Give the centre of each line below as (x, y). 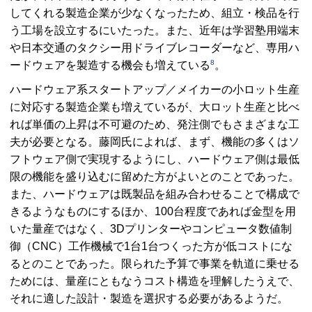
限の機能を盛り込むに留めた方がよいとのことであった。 (155, 176)
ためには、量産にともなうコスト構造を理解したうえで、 (155, 281)
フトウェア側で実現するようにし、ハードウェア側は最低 (155, 159)
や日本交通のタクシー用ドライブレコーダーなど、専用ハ (155, 47)
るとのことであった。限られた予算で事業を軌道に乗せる (155, 263)
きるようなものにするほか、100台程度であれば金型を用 (153, 211)
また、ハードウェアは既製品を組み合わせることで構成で (155, 194)
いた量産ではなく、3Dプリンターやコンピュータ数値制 (151, 228)
